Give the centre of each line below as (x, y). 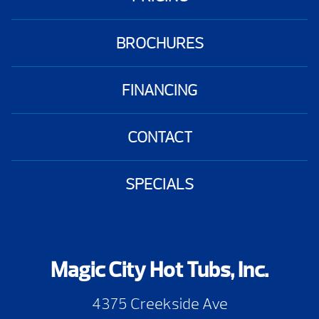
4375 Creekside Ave (159, 303)
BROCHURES (159, 43)
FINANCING (159, 90)
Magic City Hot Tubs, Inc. (159, 270)
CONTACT (159, 137)
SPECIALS (159, 184)
